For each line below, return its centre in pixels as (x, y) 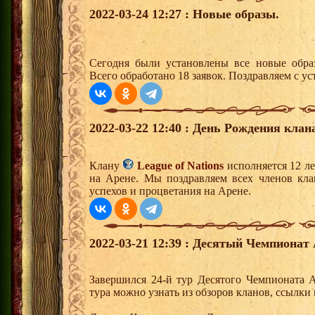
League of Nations (180, 166)
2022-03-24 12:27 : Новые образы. (184, 14)
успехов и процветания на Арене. (170, 191)
